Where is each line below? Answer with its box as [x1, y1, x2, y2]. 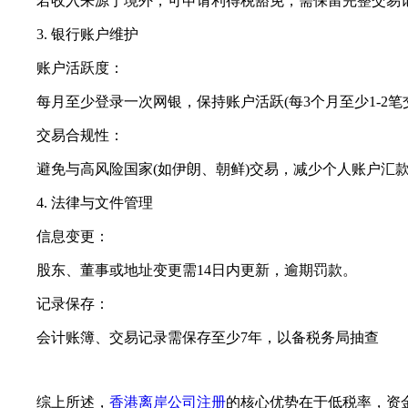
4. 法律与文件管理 [7, 195, 153, 211]
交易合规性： [7, 127, 124, 144]
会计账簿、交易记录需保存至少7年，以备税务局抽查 [7, 330, 379, 346]
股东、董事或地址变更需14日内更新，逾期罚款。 [7, 262, 357, 279]
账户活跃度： [7, 60, 124, 76]
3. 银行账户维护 [7, 26, 138, 43]
